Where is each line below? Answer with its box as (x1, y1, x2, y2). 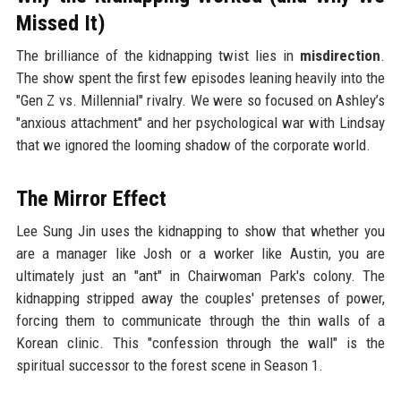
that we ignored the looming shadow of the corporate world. (15, 135, 371, 154)
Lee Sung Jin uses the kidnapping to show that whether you (15, 221, 386, 240)
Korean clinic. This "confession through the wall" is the (15, 333, 386, 352)
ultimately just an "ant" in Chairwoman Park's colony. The (15, 266, 386, 285)
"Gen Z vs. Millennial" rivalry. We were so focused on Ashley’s (15, 90, 386, 109)
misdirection (300, 46, 381, 64)
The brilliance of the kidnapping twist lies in (15, 46, 301, 64)
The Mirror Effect (15, 185, 166, 211)
